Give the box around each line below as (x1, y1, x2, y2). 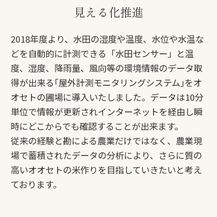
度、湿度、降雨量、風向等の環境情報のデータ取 (11, 62, 203, 75)
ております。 (11, 178, 62, 191)
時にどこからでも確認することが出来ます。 (11, 120, 184, 133)
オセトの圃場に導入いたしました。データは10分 (11, 91, 204, 104)
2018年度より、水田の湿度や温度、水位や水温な (11, 32, 204, 46)
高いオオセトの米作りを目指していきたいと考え (11, 163, 202, 176)
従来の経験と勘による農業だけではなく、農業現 (11, 134, 202, 147)
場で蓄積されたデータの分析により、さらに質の (11, 149, 202, 162)
